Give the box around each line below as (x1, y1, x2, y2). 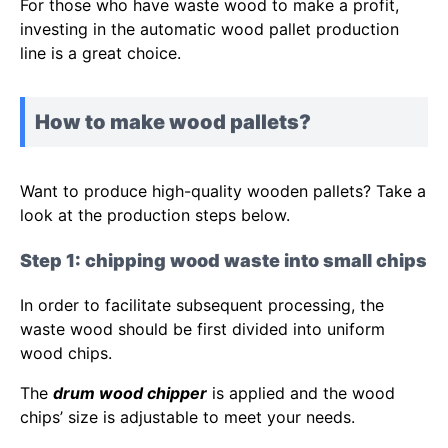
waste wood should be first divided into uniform (20, 318, 385, 339)
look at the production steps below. (20, 205, 290, 226)
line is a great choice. (20, 43, 181, 64)
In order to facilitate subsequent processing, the (20, 294, 384, 315)
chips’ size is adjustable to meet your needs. (20, 406, 355, 427)
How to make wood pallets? (35, 110, 311, 135)
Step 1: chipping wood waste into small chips (20, 249, 427, 271)
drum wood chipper (53, 382, 207, 403)
